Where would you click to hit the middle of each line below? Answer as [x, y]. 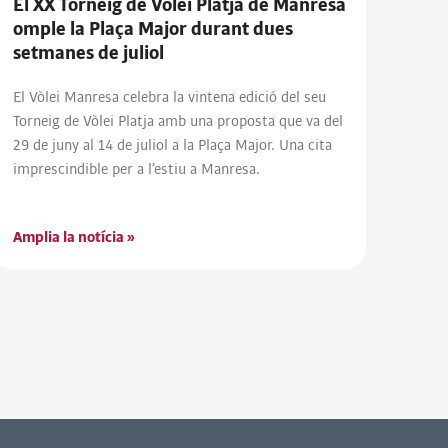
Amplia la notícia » [73, 237]
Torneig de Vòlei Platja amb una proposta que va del [177, 121]
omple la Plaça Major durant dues [152, 29]
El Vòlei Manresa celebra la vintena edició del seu [169, 97]
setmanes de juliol [88, 53]
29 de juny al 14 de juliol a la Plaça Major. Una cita [172, 145]
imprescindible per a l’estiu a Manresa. [136, 169]
